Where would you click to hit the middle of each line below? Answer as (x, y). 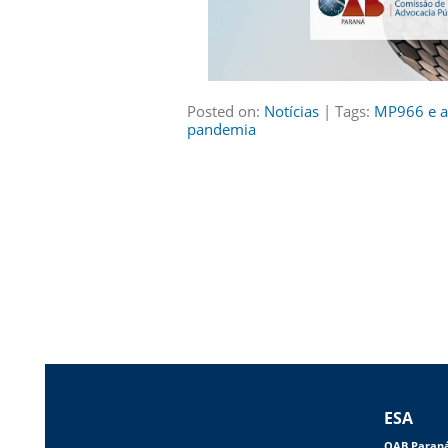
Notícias (291, 111)
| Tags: (346, 111)
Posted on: (225, 111)
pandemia (221, 129)
